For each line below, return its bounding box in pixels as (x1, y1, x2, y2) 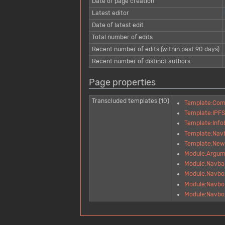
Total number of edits (91, 33, 153, 41)
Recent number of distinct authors (91, 57, 190, 65)
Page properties (89, 76, 156, 88)
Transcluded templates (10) (91, 97, 169, 105)
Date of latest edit (91, 21, 144, 29)
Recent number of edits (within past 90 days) (91, 45, 219, 53)
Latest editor (91, 9, 129, 17)
